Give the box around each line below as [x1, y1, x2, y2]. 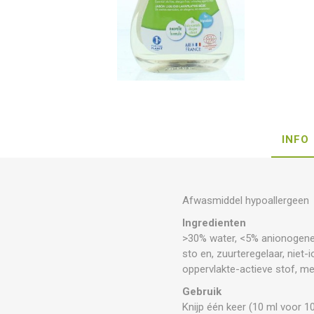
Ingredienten [182, 216, 247, 229]
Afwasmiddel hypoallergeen [182, 193, 310, 207]
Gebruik [182, 285, 222, 298]
